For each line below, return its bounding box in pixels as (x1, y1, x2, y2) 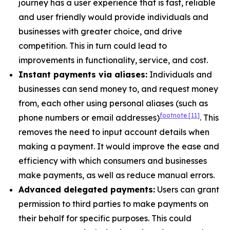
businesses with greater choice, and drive (18, 26, 182, 36)
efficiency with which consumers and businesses (18, 156, 207, 166)
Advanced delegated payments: (18, 184, 155, 195)
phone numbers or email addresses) (18, 112, 160, 123)
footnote (160, 111, 188, 119)
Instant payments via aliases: (18, 69, 147, 80)
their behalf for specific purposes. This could (18, 213, 191, 223)
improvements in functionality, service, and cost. (18, 55, 208, 65)
